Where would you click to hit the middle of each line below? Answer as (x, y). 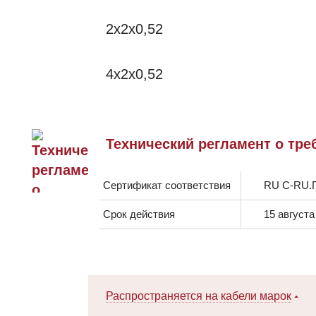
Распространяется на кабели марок (199, 296)
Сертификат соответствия (167, 185)
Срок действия (139, 214)
